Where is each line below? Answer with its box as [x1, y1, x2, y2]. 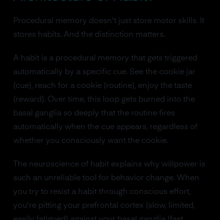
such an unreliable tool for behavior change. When [13, 174, 199, 182]
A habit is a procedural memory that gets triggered [13, 54, 197, 62]
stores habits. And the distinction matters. [13, 30, 165, 39]
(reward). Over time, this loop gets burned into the [13, 95, 195, 104]
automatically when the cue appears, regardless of [13, 123, 197, 131]
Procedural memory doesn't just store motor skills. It [13, 17, 204, 25]
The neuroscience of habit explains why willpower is [13, 160, 205, 168]
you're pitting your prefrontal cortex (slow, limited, [13, 201, 195, 210]
